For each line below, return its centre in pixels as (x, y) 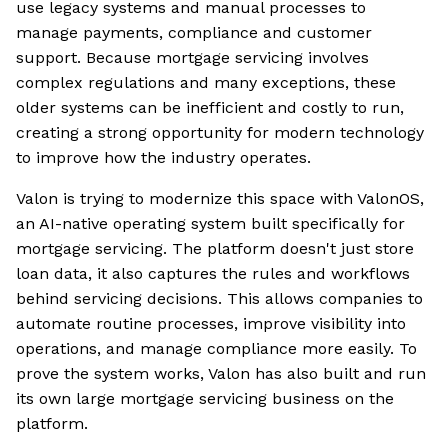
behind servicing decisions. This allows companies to (219, 299)
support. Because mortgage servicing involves (192, 58)
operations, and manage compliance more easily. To (216, 349)
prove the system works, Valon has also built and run (221, 374)
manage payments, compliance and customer (194, 33)
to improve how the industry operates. (163, 158)
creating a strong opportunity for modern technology (220, 133)
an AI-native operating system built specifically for (210, 224)
